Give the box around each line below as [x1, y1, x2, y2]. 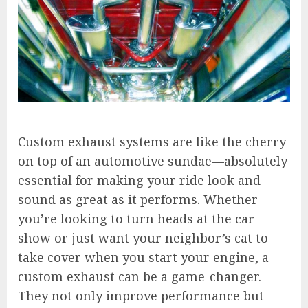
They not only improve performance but [18, 287, 264, 305]
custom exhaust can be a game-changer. [18, 268, 261, 285]
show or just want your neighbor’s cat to [18, 230, 268, 247]
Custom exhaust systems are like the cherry [18, 133, 286, 151]
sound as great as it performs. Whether [18, 191, 258, 208]
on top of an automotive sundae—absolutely [18, 153, 287, 170]
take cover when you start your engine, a [18, 249, 269, 266]
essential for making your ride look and [18, 172, 261, 189]
